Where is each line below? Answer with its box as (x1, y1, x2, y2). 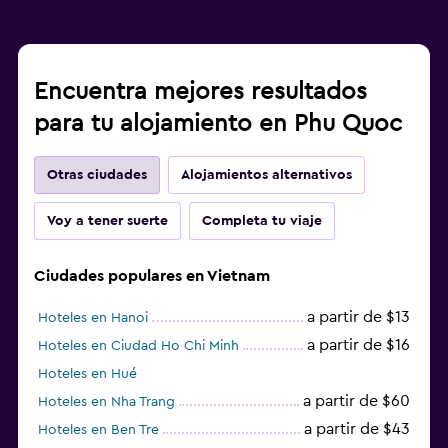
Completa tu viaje (202, 213, 322, 228)
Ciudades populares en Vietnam (34, 267, 270, 284)
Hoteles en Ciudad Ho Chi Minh (38, 338, 239, 353)
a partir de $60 (303, 392, 410, 409)
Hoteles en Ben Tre (38, 422, 159, 437)
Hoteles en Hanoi (38, 310, 148, 325)
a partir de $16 (307, 336, 410, 353)
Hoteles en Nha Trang (38, 394, 175, 409)
